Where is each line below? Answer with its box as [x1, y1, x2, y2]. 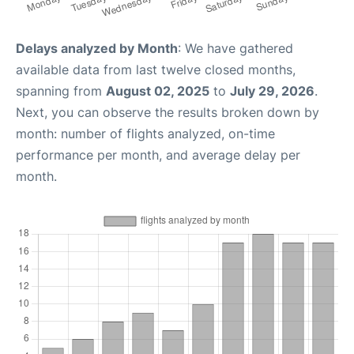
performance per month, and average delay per [16, 146, 300, 163]
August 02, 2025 [106, 82, 209, 99]
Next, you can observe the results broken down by [16, 104, 319, 120]
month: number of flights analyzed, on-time [16, 125, 275, 141]
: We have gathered [178, 40, 293, 56]
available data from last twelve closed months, [16, 61, 296, 77]
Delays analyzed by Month [16, 40, 178, 56]
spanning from [16, 82, 106, 99]
